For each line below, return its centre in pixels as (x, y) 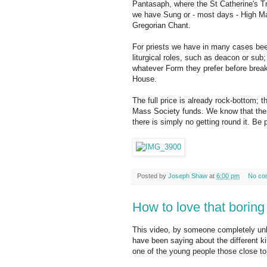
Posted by (153, 176)
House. (145, 79)
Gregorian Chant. (162, 26)
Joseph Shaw (188, 176)
